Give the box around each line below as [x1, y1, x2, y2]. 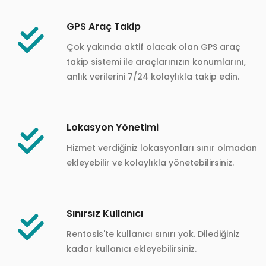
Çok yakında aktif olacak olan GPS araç [66, 40, 240, 53]
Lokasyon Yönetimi [66, 120, 159, 134]
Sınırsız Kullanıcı [66, 206, 143, 220]
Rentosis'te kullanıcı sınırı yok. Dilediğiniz [66, 227, 239, 240]
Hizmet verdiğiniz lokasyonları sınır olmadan [66, 141, 257, 154]
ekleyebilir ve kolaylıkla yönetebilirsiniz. [66, 156, 234, 169]
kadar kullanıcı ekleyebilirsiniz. [66, 242, 197, 255]
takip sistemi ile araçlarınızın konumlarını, [66, 55, 246, 68]
